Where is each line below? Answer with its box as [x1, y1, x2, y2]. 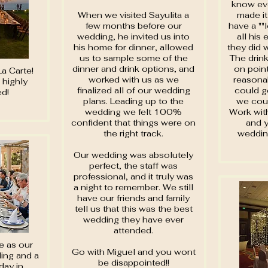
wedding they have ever [83, 214, 184, 225]
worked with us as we [88, 74, 179, 85]
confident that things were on [71, 117, 196, 128]
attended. [114, 225, 153, 236]
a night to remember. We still [74, 182, 193, 193]
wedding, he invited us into [77, 31, 190, 42]
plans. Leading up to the [83, 96, 184, 106]
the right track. [103, 128, 163, 139]
